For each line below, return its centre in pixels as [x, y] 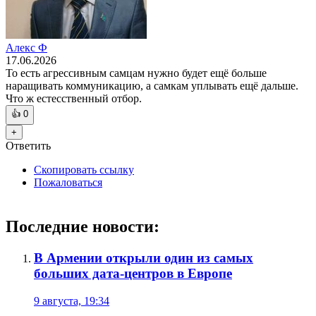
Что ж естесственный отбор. [74, 99]
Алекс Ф [26, 48]
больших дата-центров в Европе [133, 274]
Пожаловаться [68, 183]
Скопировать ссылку [84, 170]
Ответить [28, 146]
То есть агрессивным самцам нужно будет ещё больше [136, 73]
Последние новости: [83, 227]
